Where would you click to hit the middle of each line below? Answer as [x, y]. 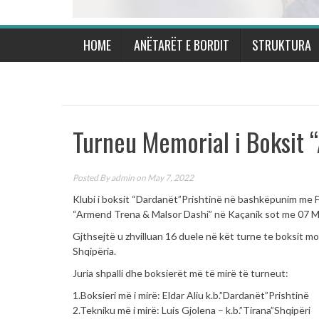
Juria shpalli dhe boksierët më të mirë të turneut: [181, 273]
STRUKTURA [282, 45]
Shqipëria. [94, 251]
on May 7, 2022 [164, 177]
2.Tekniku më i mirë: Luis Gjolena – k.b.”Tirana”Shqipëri [192, 310]
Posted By [92, 177]
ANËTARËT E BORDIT [182, 45]
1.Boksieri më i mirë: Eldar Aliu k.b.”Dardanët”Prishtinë [191, 295]
